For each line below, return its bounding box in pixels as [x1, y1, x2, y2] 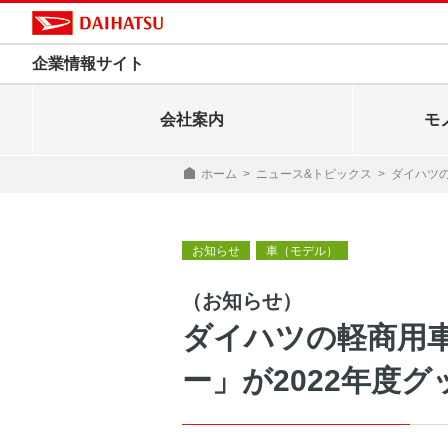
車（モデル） [266, 244, 338, 258]
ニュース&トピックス [256, 167, 372, 181]
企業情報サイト [32, 55, 144, 72]
